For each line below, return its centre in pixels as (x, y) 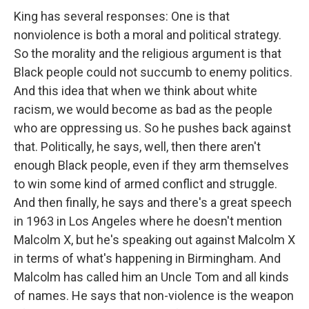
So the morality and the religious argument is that (148, 53)
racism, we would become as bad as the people (143, 109)
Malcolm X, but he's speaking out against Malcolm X (154, 239)
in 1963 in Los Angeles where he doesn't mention (148, 221)
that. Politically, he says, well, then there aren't (137, 146)
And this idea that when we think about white (136, 90)
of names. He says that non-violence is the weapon (154, 295)
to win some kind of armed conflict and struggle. (146, 183)
